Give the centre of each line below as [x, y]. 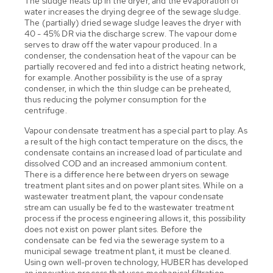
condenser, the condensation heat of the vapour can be [130, 55]
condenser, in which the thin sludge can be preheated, [128, 88]
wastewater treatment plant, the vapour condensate [124, 196]
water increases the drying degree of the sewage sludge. [133, 11]
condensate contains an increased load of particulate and [133, 152]
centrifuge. [46, 110]
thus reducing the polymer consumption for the [115, 99]
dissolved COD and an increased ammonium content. [126, 163]
